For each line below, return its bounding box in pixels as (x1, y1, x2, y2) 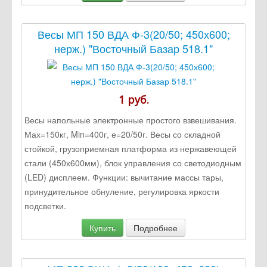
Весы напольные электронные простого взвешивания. (24, 113, 237, 126)
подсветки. (24, 199, 66, 212)
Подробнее (133, 221, 178, 234)
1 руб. (118, 92, 149, 107)
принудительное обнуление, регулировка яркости (24, 185, 219, 197)
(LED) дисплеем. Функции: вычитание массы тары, (24, 170, 223, 183)
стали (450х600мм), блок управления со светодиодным (24, 156, 241, 169)
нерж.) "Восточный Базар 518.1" (54, 40, 213, 56)
